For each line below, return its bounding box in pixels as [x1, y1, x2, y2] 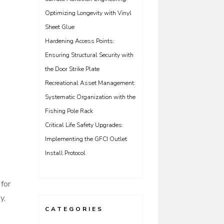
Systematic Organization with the [45, 93, 135, 101]
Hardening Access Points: [45, 37, 114, 45]
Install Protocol [45, 149, 85, 157]
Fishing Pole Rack [45, 107, 93, 115]
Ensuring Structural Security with [45, 51, 133, 59]
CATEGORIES [45, 205, 103, 213]
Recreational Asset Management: [45, 79, 135, 87]
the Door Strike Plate [45, 65, 99, 73]
